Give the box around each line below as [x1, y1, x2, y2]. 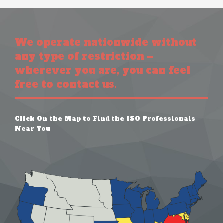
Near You [15, 124, 50, 133]
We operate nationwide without [15, 35, 197, 49]
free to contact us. [15, 77, 117, 91]
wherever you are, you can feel [15, 63, 190, 77]
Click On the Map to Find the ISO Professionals [15, 114, 195, 123]
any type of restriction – [15, 49, 153, 63]
